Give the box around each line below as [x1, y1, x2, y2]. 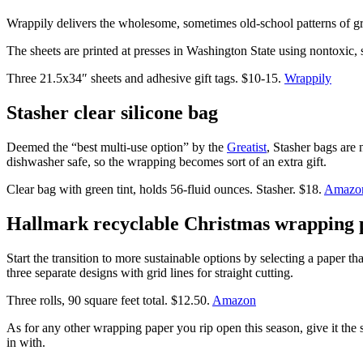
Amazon [212, 293, 256, 307]
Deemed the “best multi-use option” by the [6, 139, 227, 154]
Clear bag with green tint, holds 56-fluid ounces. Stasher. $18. [6, 181, 324, 196]
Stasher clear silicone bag [6, 101, 218, 123]
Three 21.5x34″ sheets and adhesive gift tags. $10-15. [6, 71, 284, 85]
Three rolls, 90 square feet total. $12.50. [6, 293, 212, 307]
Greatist [227, 139, 267, 154]
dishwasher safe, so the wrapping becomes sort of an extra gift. [6, 154, 327, 169]
